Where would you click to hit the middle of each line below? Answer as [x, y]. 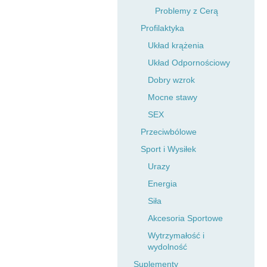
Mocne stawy [173, 97]
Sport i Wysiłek [168, 149]
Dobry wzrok [171, 80]
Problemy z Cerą [187, 11]
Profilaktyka [162, 28]
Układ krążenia [176, 45]
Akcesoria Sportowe [185, 218]
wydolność [167, 247]
